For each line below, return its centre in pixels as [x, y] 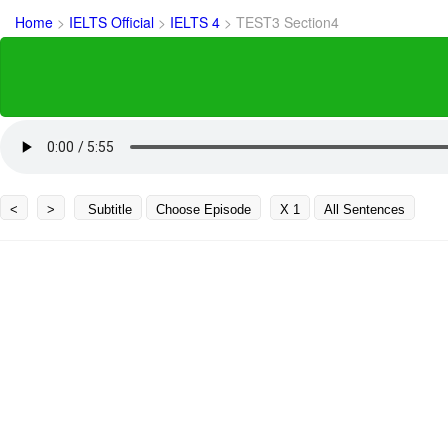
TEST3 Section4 [287, 21]
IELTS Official [113, 21]
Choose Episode [203, 209]
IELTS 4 [197, 21]
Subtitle [108, 209]
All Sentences [364, 209]
